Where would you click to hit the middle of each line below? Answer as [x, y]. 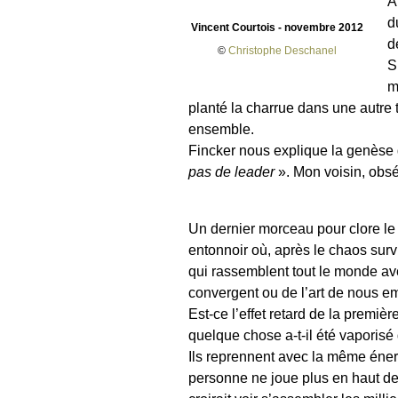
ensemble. [221, 129]
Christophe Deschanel [283, 51]
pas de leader [231, 172]
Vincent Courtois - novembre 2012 [277, 28]
